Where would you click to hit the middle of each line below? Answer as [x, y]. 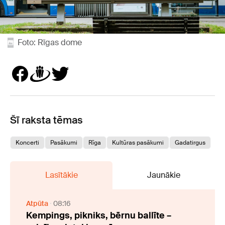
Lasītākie [61, 175]
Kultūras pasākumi [138, 142]
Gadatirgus [190, 142]
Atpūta [37, 203]
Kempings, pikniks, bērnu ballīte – [99, 215]
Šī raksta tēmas [46, 120]
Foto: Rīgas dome [50, 42]
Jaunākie [164, 175]
